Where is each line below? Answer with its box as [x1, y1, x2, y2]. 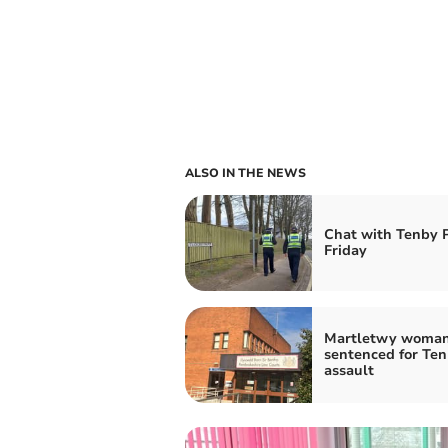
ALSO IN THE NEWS [184, 164, 306, 181]
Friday [323, 240, 367, 260]
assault [323, 360, 374, 380]
